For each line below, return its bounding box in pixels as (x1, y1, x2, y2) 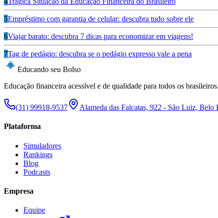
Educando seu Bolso (18, 65, 81, 74)
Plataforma (4, 122, 41, 131)
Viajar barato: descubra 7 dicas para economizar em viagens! (8, 32, 193, 41)
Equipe (23, 206, 45, 215)
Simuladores (23, 141, 61, 150)
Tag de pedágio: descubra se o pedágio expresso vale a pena (8, 50, 192, 58)
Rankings (23, 150, 53, 159)
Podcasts (23, 167, 50, 176)
